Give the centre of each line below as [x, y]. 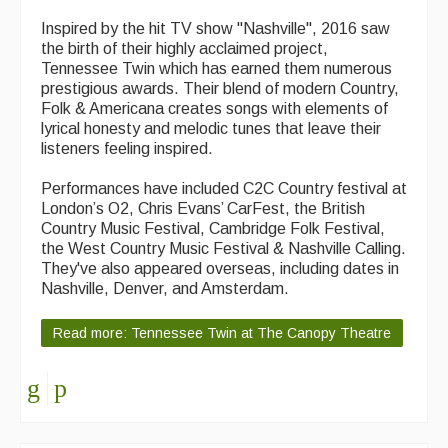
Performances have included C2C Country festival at [224, 189]
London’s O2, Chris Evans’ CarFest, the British [203, 209]
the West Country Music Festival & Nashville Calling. [223, 249]
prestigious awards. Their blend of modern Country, [220, 89]
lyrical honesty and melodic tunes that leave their [211, 129]
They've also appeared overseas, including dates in [220, 269]
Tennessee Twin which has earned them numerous [216, 69]
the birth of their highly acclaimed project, [184, 49]
